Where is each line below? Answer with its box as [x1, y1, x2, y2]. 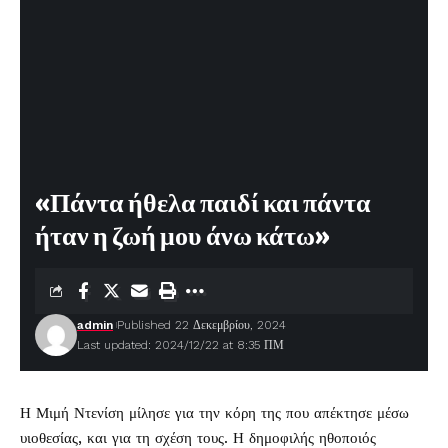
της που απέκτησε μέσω [256, 404, 409, 422]
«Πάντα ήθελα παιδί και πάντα [35, 188, 371, 219]
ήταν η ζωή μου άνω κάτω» [35, 221, 330, 252]
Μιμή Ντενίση [36, 404, 124, 422]
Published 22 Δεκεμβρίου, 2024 [117, 318, 286, 332]
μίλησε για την [124, 404, 225, 422]
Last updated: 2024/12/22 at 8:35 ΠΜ [77, 338, 284, 352]
